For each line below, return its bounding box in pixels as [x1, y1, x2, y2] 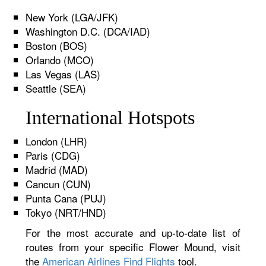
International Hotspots [26, 107, 195, 128]
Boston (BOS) [26, 38, 88, 53]
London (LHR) [26, 134, 88, 148]
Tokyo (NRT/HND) [26, 205, 107, 220]
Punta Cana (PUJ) [26, 191, 107, 205]
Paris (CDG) [26, 148, 81, 163]
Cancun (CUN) [26, 176, 91, 191]
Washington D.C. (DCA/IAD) [26, 24, 151, 39]
